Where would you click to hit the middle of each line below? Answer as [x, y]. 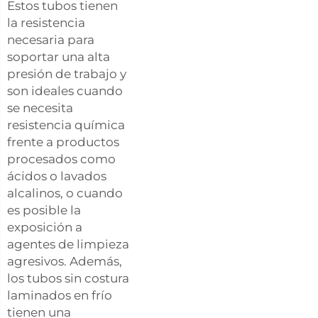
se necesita [40, 108]
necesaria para [51, 39]
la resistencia [46, 22]
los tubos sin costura [68, 278]
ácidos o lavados [57, 176]
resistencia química [66, 125]
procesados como [61, 159]
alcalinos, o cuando [65, 193]
